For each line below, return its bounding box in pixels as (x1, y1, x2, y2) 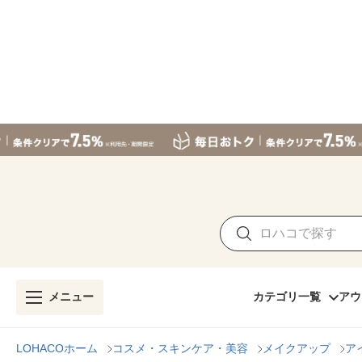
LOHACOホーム (16, 342, 98, 355)
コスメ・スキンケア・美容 (112, 342, 248, 355)
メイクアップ (263, 342, 330, 355)
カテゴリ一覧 (253, 290, 321, 303)
